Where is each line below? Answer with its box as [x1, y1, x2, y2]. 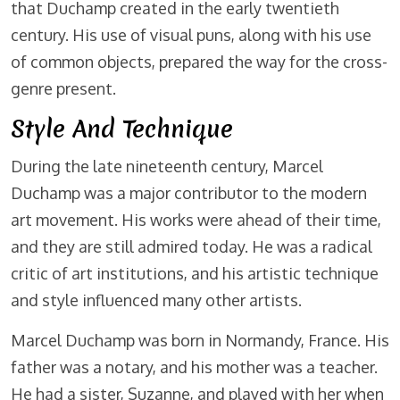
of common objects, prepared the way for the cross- [11, 52, 387, 72]
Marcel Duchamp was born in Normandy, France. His [11, 330, 389, 351]
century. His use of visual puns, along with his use [11, 25, 371, 46]
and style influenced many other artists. [11, 290, 302, 311]
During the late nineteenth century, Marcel [11, 156, 323, 177]
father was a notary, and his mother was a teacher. [11, 357, 378, 378]
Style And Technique [11, 112, 233, 146]
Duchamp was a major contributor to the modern [11, 183, 367, 204]
